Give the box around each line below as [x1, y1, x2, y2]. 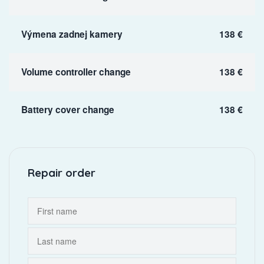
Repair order [27, 165, 95, 180]
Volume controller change [21, 65, 131, 78]
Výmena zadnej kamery [21, 27, 123, 41]
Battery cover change [21, 103, 114, 117]
